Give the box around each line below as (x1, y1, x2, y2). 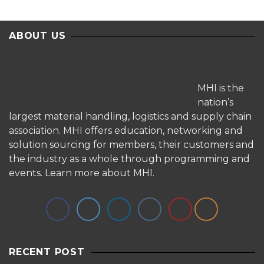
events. (9, 167, 45, 179)
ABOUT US (9, 30, 66, 41)
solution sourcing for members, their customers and (9, 139, 254, 150)
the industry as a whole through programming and (9, 153, 250, 164)
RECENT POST (9, 246, 85, 258)
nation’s (197, 97, 233, 108)
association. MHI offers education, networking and (9, 125, 243, 136)
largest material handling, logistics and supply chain (9, 111, 252, 122)
